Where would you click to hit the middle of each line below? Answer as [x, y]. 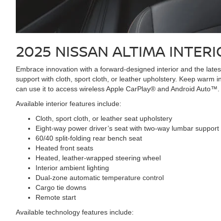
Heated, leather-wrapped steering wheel [98, 158]
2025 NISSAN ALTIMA [92, 51]
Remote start [56, 197]
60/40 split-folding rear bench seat [89, 138]
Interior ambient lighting [72, 168]
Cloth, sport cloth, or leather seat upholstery [104, 118]
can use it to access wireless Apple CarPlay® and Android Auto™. [118, 89]
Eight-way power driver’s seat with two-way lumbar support [127, 128]
